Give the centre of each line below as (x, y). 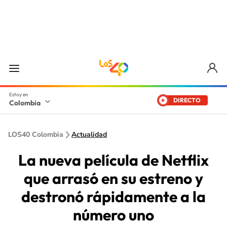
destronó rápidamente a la (113, 197)
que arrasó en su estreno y (113, 178)
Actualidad (89, 135)
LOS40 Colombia (36, 135)
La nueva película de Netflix (113, 160)
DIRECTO (187, 100)
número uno (113, 215)
